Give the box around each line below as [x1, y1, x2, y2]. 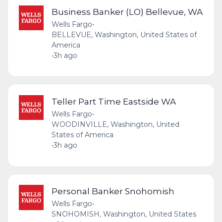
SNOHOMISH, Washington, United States [51, 210, 196, 219]
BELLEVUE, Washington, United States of [51, 30, 197, 39]
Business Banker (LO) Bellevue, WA [51, 6, 203, 17]
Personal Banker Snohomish [51, 186, 174, 197]
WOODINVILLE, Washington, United [51, 120, 179, 129]
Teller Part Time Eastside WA [51, 96, 176, 107]
